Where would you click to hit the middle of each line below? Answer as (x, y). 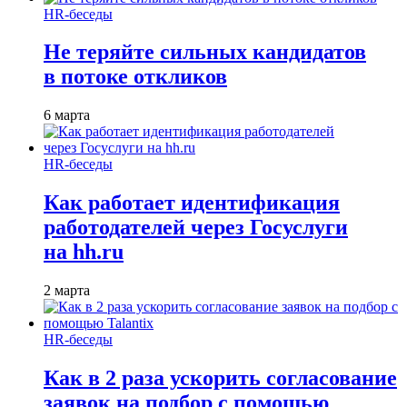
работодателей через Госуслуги (196, 228)
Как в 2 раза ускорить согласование (220, 378)
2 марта (67, 291)
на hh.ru (84, 252)
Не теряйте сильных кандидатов (205, 52)
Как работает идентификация (192, 203)
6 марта (67, 115)
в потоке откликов (135, 77)
